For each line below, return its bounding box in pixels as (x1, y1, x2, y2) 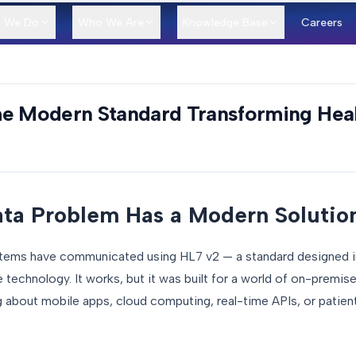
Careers (301, 15, 342, 29)
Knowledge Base (183, 15, 268, 29)
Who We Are (78, 15, 144, 29)
